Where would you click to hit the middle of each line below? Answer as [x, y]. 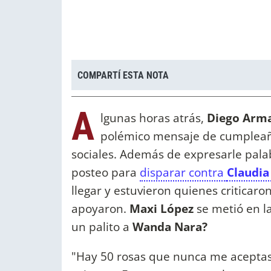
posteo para [106, 172]
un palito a [100, 227]
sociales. [94, 154]
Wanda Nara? [168, 227]
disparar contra [183, 172]
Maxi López [162, 209]
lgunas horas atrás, [154, 118]
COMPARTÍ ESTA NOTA [123, 75]
